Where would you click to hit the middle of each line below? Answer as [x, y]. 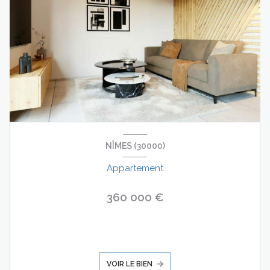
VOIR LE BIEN [130, 264]
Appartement [135, 168]
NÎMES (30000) [135, 146]
